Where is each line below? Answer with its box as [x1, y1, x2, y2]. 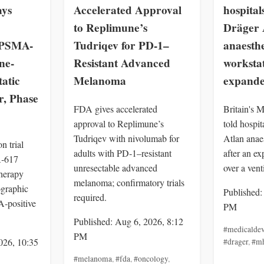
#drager [223, 236, 248, 247]
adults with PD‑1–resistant [74, 146, 171, 159]
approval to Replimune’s [74, 117, 164, 130]
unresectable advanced [74, 161, 157, 174]
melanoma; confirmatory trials [74, 176, 184, 189]
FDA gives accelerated [74, 102, 157, 115]
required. [74, 190, 107, 203]
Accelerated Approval [74, 2, 181, 19]
